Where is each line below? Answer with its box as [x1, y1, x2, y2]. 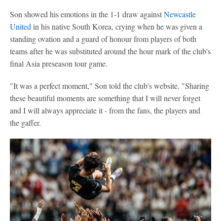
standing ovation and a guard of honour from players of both [10, 34, 196, 44]
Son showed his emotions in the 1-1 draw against [10, 9, 164, 19]
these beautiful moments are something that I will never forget [10, 93, 200, 103]
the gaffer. [10, 117, 41, 128]
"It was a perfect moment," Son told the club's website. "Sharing [10, 80, 209, 91]
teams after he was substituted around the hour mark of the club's [10, 46, 211, 56]
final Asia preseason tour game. [10, 58, 108, 69]
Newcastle [164, 9, 196, 19]
